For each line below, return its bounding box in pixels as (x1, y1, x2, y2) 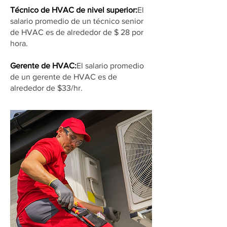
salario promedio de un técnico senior (10, 17, 143, 25)
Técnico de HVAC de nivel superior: (10, 6, 137, 14)
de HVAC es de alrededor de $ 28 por (10, 28, 143, 36)
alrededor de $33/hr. (10, 84, 85, 92)
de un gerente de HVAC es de (10, 72, 117, 81)
